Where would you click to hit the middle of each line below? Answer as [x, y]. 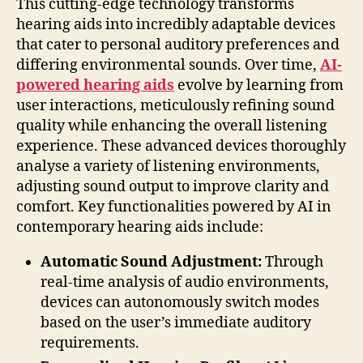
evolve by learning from [259, 85]
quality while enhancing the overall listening [172, 126]
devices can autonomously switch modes [180, 302]
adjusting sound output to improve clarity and [173, 186]
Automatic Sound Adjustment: [151, 262]
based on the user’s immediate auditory [176, 322]
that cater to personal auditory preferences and [178, 45]
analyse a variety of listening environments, [168, 166]
